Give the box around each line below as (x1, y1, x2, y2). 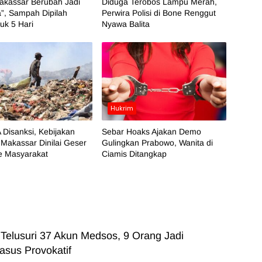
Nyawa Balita (101, 19, 150, 29)
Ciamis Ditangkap (101, 149, 167, 158)
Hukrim (110, 103, 133, 113)
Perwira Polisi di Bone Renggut (101, 8, 216, 18)
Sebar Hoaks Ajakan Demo (101, 126, 201, 136)
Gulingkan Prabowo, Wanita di (101, 137, 213, 147)
